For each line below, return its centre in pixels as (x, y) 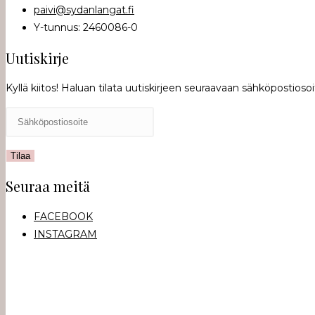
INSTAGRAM (65, 234)
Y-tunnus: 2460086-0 (86, 28)
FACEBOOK (63, 216)
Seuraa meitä (48, 186)
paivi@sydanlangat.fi (84, 10)
